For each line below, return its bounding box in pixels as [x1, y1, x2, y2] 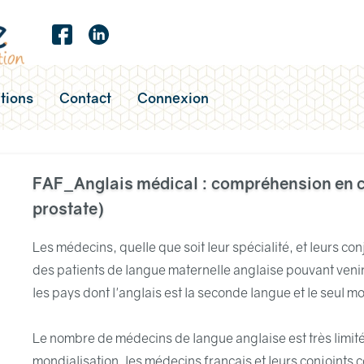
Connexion [137, 89, 209, 106]
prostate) [32, 198, 105, 218]
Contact [59, 89, 111, 106]
